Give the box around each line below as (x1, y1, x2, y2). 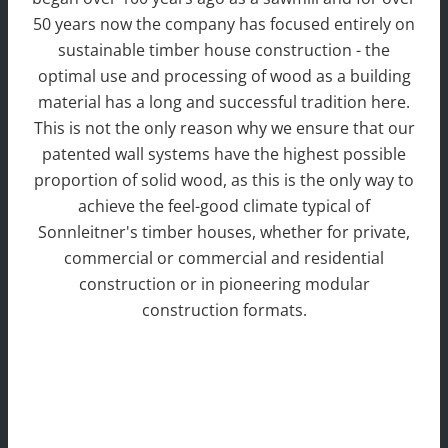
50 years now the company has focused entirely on (33, 13, 415, 36)
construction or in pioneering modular (78, 273, 370, 296)
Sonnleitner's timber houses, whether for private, (38, 221, 410, 244)
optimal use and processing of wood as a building (37, 65, 411, 88)
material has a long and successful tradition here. (38, 91, 410, 114)
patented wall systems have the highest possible (42, 143, 406, 166)
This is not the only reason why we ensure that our (33, 117, 415, 140)
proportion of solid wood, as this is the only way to (34, 169, 414, 192)
